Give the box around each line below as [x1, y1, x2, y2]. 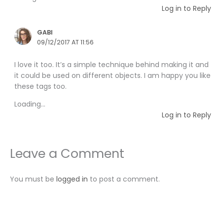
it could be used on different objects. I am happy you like [14, 70, 211, 80]
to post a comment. [88, 174, 160, 184]
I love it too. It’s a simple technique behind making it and [14, 59, 209, 70]
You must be [10, 174, 56, 184]
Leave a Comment [10, 145, 124, 163]
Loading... [14, 99, 46, 109]
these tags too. [14, 81, 67, 91]
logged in [56, 174, 88, 184]
